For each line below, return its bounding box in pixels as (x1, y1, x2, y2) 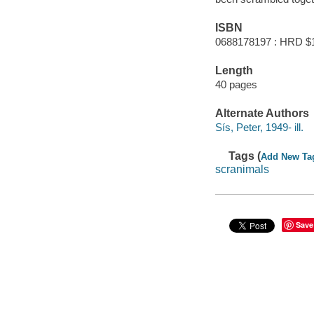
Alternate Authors (214, 107, 309, 119)
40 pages (214, 78, 257, 90)
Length (214, 64, 253, 77)
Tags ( (228, 149, 261, 162)
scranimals (214, 163, 269, 176)
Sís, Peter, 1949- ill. (214, 121, 303, 133)
